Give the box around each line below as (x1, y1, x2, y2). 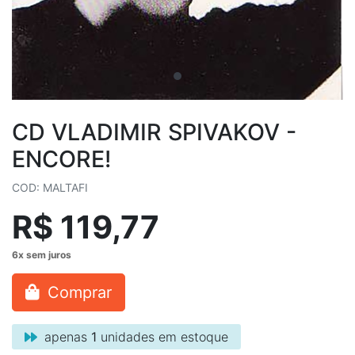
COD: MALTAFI (12, 180, 88, 194)
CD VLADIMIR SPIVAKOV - (12, 117, 296, 146)
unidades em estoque (97, 328, 228, 345)
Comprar (43, 282, 112, 302)
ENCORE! (12, 144, 111, 173)
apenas (40, 328, 91, 345)
